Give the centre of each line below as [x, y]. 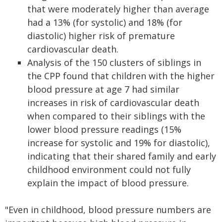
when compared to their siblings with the [116, 116]
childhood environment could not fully [109, 169]
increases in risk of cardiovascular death [113, 103]
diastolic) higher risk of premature [101, 36]
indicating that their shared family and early [122, 156]
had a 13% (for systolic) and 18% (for [105, 22]
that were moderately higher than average [118, 9]
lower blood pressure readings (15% [104, 129]
